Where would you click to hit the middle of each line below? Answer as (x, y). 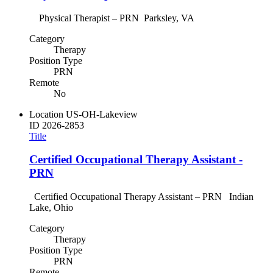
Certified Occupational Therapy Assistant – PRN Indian (141, 197)
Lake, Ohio (54, 208)
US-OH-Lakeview (102, 114)
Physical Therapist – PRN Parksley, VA (112, 18)
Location (46, 114)
